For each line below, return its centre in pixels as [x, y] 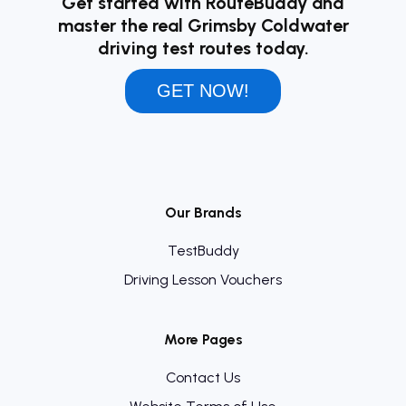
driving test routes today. [203, 48]
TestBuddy [203, 250]
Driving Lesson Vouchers [203, 279]
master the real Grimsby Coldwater [203, 26]
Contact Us [203, 378]
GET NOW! [203, 91]
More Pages [203, 340]
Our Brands [203, 212]
